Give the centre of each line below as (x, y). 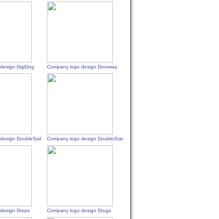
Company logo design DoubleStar (85, 139)
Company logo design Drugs (79, 210)
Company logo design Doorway (82, 67)
